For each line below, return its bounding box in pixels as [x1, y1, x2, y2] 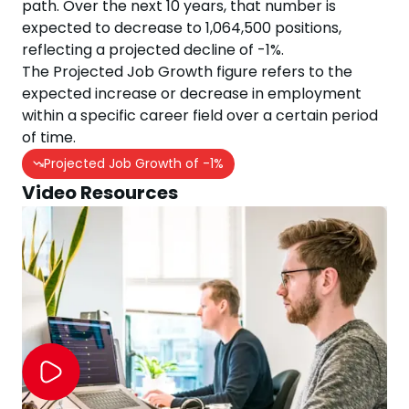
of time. [22, 127, 76, 148]
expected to [22, 17, 110, 38]
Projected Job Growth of [44, 154, 203, 173]
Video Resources [22, 180, 178, 205]
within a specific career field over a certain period [22, 105, 378, 126]
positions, [271, 17, 341, 38]
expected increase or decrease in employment [22, 83, 362, 104]
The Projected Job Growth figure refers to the [22, 61, 352, 82]
